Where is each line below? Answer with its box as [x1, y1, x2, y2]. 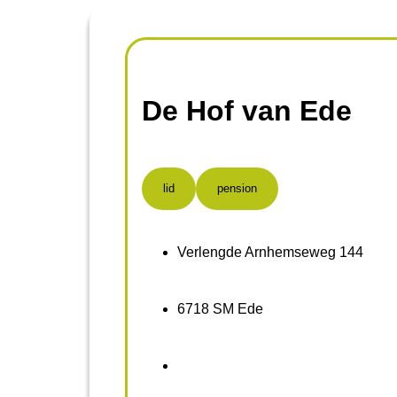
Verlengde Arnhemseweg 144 [176, 245, 363, 261]
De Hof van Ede [141, 95, 352, 128]
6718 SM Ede [176, 301, 263, 317]
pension [216, 182, 257, 196]
